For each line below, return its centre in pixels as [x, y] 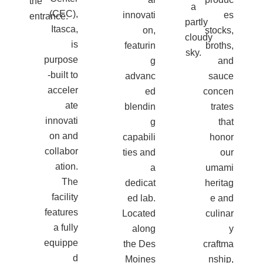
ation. [66, 167]
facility [65, 197]
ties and [139, 153]
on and [63, 136]
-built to [63, 75]
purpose [61, 60]
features [61, 213]
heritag [220, 183]
